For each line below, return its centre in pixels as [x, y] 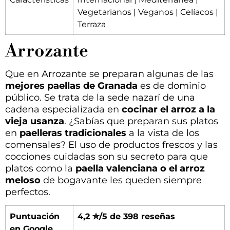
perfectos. [28, 192]
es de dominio [172, 85]
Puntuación [35, 216]
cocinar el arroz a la [168, 109]
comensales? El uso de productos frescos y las [111, 145]
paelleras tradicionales [73, 133]
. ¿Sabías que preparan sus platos [141, 121]
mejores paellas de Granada [71, 85]
